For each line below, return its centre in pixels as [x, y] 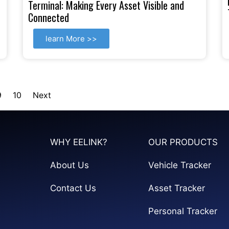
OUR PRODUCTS [183, 142]
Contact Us [73, 188]
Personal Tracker [182, 211]
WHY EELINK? [78, 142]
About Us [69, 165]
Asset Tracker [176, 188]
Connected [49, 17]
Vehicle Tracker [179, 165]
